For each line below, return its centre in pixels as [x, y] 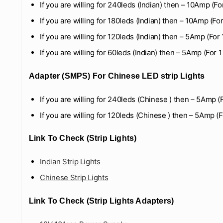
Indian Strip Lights [70, 162]
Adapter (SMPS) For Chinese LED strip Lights [117, 76]
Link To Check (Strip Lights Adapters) [101, 201]
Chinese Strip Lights [74, 178]
